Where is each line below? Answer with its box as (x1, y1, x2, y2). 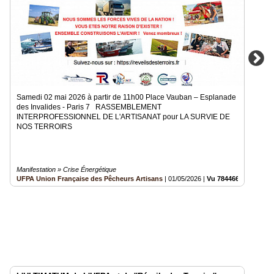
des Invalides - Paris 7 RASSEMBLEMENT (17, 103, 161, 112)
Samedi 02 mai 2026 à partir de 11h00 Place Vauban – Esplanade (17, 93, 236, 102)
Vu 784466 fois (207, 175, 253, 183)
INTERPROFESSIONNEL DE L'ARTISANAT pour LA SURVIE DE (17, 113, 230, 122)
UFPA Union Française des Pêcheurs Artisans (17, 175, 163, 183)
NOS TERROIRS (17, 122, 74, 131)
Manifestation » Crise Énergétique (17, 166, 116, 174)
